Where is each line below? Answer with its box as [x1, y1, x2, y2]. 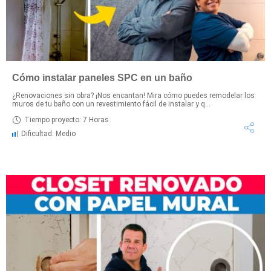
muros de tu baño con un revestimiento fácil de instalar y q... [12, 99, 211, 108]
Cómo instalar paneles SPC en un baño [12, 72, 192, 83]
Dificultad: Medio [21, 129, 76, 138]
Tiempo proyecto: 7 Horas [24, 116, 109, 125]
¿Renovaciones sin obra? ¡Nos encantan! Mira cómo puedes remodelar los [12, 91, 255, 100]
